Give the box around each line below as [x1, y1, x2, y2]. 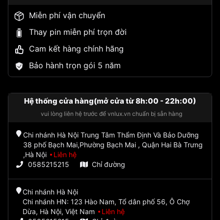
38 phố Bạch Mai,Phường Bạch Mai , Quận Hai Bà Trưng [23, 140, 203, 149]
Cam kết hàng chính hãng [29, 44, 124, 54]
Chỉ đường [92, 160, 125, 169]
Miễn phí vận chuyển [29, 10, 105, 21]
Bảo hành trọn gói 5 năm [29, 60, 121, 71]
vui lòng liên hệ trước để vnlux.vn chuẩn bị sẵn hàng [41, 110, 182, 118]
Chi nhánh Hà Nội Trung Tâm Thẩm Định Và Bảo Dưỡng [23, 131, 199, 139]
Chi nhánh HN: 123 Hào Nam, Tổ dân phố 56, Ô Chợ [22, 197, 190, 206]
